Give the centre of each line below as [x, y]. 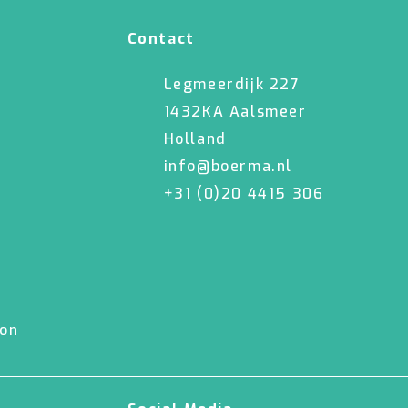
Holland [195, 139]
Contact [161, 39]
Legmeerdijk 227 [232, 84]
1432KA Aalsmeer [235, 112]
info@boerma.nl [228, 166]
